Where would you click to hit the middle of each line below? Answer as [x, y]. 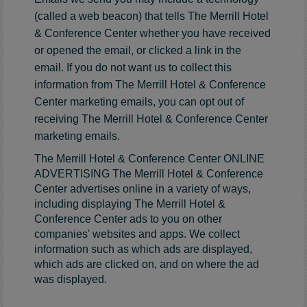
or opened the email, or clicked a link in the [138, 50]
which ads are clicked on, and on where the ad [147, 264]
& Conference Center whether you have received [152, 33]
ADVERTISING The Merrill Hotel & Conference [149, 173]
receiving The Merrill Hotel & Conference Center [151, 119]
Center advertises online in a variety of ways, [143, 188]
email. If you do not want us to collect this [133, 67]
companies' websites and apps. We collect [137, 234]
